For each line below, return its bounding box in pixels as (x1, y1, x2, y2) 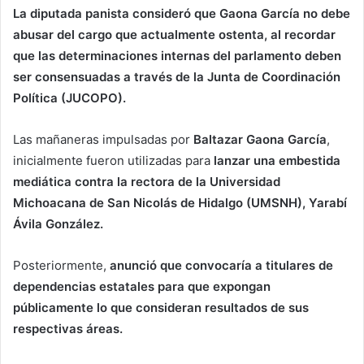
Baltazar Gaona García (190, 132, 327, 148)
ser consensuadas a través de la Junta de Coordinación (13, 69, 340, 85)
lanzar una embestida (214, 153, 340, 169)
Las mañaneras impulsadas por (13, 132, 190, 148)
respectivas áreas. (13, 321, 123, 337)
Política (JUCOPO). (13, 90, 126, 106)
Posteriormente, (13, 258, 110, 274)
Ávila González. (13, 216, 103, 232)
